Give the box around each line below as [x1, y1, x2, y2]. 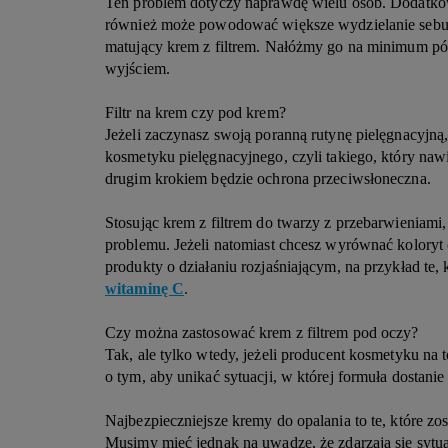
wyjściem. [105, 60, 170, 77]
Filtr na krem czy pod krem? [105, 104, 290, 121]
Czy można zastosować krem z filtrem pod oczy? [105, 324, 419, 341]
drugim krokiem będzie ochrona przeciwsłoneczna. [105, 170, 431, 187]
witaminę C [105, 280, 184, 297]
